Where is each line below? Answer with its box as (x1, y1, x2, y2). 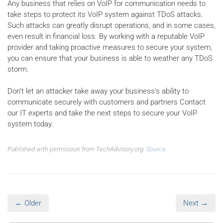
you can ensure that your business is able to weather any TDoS (7, 53, 213, 63)
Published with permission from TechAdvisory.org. (7, 145, 146, 153)
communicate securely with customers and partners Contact (7, 98, 206, 107)
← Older (15, 199, 41, 208)
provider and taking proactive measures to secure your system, (7, 42, 212, 52)
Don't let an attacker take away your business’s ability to (7, 87, 189, 96)
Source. (146, 145, 167, 153)
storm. (7, 64, 29, 74)
